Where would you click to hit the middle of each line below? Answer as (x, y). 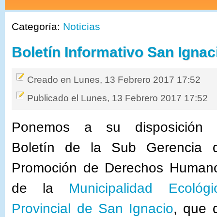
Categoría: (38, 27)
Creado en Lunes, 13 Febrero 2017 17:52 (114, 79)
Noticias (82, 27)
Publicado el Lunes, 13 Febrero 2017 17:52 (118, 98)
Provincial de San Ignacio (93, 208)
